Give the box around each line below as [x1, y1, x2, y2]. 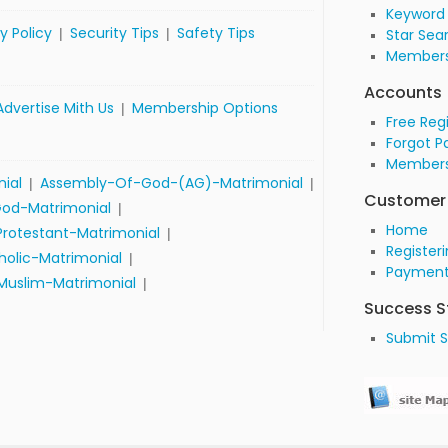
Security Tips [70, 23, 160, 43]
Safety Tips [177, 23, 256, 43]
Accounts [364, 81, 443, 104]
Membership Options [132, 98, 279, 118]
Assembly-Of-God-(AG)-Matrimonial [40, 173, 304, 193]
